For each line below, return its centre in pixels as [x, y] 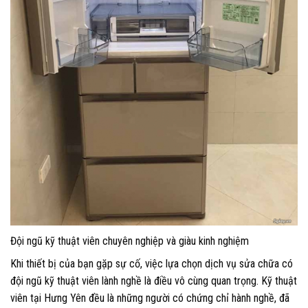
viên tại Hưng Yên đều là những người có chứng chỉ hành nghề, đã [150, 298]
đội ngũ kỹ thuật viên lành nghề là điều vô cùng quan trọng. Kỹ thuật [154, 281]
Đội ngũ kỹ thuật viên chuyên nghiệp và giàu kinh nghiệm [130, 241]
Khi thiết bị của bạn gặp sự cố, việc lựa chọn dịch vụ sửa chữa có [152, 264]
